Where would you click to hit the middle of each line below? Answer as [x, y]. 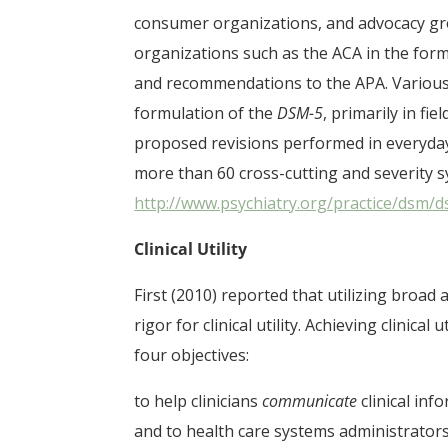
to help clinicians [198, 401]
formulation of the [206, 113]
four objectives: [192, 355]
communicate [310, 401]
